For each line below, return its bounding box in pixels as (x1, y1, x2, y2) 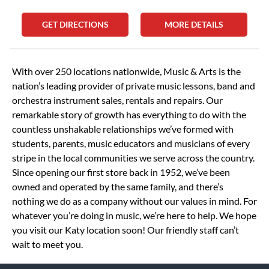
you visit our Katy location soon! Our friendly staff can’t (12, 224, 239, 235)
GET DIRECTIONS (41, 19, 109, 29)
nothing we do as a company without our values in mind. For (12, 195, 257, 207)
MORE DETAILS (165, 19, 223, 29)
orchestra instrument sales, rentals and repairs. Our (12, 94, 223, 106)
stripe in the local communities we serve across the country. (12, 152, 255, 163)
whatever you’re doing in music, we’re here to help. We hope (12, 210, 256, 221)
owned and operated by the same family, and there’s (12, 181, 223, 192)
